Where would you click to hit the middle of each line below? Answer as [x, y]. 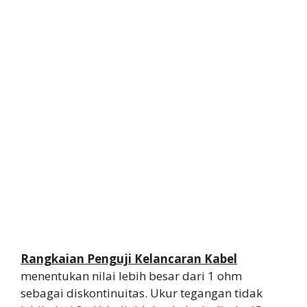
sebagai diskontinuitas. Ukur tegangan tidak [142, 293]
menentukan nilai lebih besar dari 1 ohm [131, 276]
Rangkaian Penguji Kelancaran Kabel [129, 259]
